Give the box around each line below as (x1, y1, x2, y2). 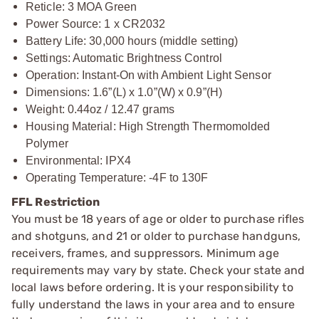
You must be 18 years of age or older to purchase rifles (11, 212, 305, 226)
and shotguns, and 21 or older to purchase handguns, (11, 229, 301, 243)
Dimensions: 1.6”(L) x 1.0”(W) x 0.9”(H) (26, 86, 222, 98)
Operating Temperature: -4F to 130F (26, 172, 209, 184)
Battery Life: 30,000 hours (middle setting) (26, 35, 239, 47)
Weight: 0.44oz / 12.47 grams (26, 103, 174, 115)
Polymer (26, 137, 68, 150)
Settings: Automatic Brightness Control (26, 52, 222, 64)
